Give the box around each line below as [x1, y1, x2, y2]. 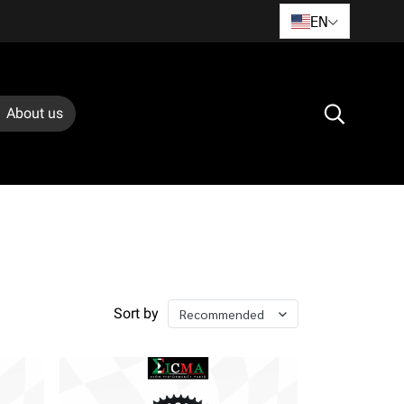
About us [6, 105, 63, 122]
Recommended [179, 306, 264, 322]
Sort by [114, 305, 159, 322]
